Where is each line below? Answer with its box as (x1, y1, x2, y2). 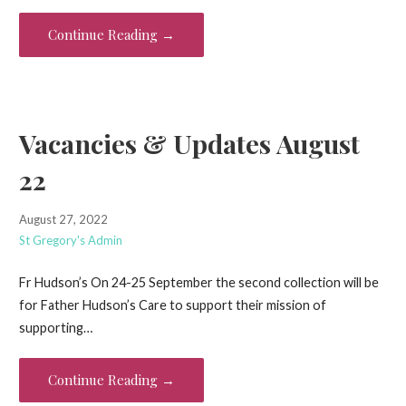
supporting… (18, 319, 92, 335)
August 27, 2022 (18, 212, 108, 227)
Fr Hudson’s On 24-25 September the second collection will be (18, 274, 379, 290)
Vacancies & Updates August (18, 126, 360, 161)
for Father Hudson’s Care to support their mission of (18, 296, 326, 313)
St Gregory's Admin (18, 233, 122, 248)
